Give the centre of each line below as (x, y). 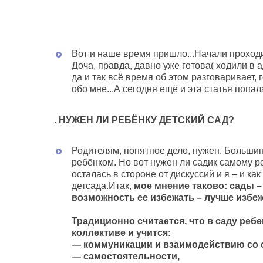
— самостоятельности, (126, 256)
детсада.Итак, (103, 186)
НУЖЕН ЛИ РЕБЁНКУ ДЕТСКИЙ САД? (146, 120)
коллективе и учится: (121, 233)
